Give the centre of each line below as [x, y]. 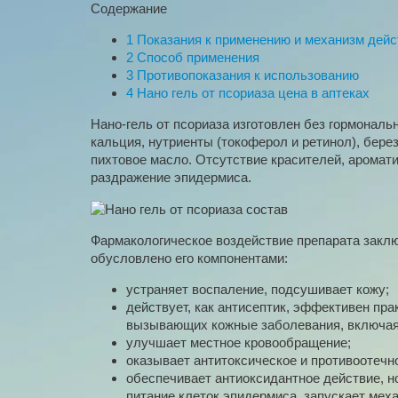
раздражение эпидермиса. [171, 178]
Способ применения [196, 58]
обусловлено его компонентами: [189, 259]
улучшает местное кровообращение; [239, 343]
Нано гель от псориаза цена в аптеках [251, 93]
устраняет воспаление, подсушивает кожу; [258, 290]
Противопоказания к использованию [246, 76]
